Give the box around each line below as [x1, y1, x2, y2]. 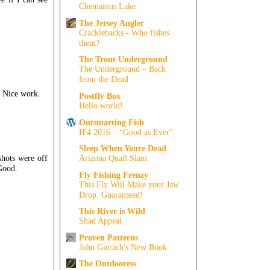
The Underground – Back [79, 64, 166, 74]
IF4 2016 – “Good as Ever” [79, 127, 173, 137]
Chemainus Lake [79, 2, 136, 11]
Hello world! [79, 101, 123, 111]
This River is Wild [79, 206, 145, 216]
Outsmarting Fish [79, 117, 144, 127]
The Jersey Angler [79, 17, 144, 28]
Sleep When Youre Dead [79, 143, 166, 154]
